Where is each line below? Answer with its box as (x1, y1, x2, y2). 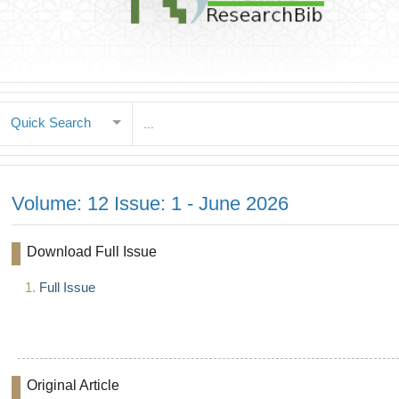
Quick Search (10, 115, 91, 131)
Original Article (27, 378, 119, 394)
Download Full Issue (27, 244, 157, 260)
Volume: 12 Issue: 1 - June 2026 (11, 192, 289, 216)
